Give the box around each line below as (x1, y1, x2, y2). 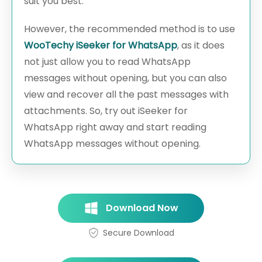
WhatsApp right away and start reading (24, 120, 206, 135)
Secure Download (103, 227, 174, 239)
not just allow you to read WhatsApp (24, 55, 191, 69)
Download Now (105, 201, 178, 215)
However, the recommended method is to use (24, 22, 235, 36)
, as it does (177, 39, 225, 53)
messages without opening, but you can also (24, 71, 227, 85)
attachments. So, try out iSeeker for (24, 104, 188, 118)
